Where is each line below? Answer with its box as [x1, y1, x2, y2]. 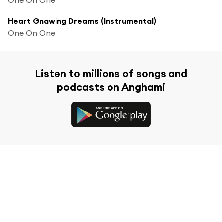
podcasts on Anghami [57, 80, 165, 94]
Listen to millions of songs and [35, 66, 187, 80]
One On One [8, 27, 55, 38]
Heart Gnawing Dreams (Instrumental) [8, 15, 156, 26]
